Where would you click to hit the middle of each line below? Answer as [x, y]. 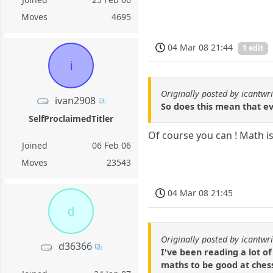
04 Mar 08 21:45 [200, 193]
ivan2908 [76, 100]
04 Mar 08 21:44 [200, 47]
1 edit [253, 48]
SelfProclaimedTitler [71, 118]
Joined [34, 145]
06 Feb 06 [112, 145]
